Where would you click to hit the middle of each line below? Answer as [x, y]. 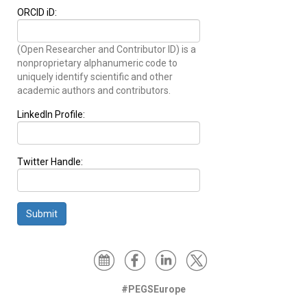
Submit [42, 213]
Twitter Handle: [50, 161]
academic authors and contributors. [94, 90]
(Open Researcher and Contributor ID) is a [107, 49]
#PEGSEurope [153, 289]
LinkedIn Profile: [51, 114]
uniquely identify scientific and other [95, 76]
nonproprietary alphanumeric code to [97, 63]
